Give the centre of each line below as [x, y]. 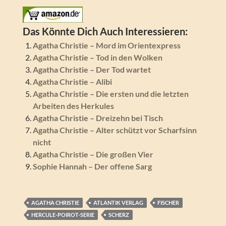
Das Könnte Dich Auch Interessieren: [105, 32]
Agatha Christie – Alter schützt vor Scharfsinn [115, 130]
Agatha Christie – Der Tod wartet [92, 70]
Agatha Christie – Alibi [72, 82]
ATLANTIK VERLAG [118, 203]
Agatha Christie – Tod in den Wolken [97, 58]
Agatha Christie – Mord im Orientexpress [106, 45]
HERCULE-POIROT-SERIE [63, 215]
